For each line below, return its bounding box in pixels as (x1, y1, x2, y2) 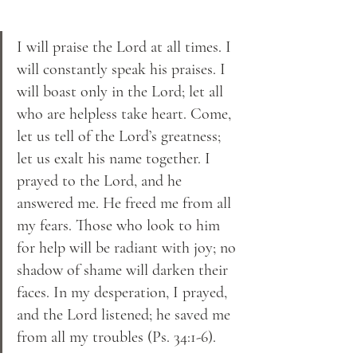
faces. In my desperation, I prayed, (17, 282, 231, 302)
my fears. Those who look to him (17, 215, 224, 235)
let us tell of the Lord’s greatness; (17, 126, 225, 146)
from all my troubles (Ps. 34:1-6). (17, 327, 216, 347)
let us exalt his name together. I (17, 148, 214, 168)
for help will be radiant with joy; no (17, 237, 240, 257)
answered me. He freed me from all (17, 193, 235, 213)
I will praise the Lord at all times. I (17, 37, 235, 57)
